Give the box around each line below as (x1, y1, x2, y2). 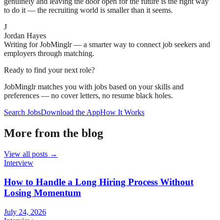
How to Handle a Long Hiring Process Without (4, 176, 193, 187)
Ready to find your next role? (4, 66, 95, 75)
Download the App (41, 108, 100, 117)
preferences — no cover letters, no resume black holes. (4, 91, 173, 100)
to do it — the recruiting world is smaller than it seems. (4, 6, 173, 15)
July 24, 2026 (4, 207, 46, 216)
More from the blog (4, 127, 103, 140)
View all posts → (4, 150, 57, 159)
